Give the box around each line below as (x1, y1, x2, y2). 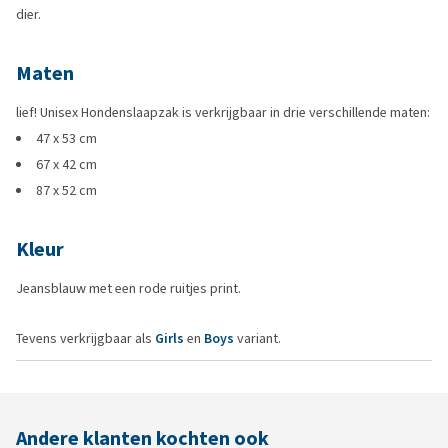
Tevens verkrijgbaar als (16, 329, 155, 348)
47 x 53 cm (36, 129, 97, 148)
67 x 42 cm (36, 155, 97, 174)
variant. (234, 329, 281, 348)
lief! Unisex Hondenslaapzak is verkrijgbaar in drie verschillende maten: (16, 103, 430, 122)
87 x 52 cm (36, 181, 97, 200)
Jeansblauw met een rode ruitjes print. (16, 279, 241, 298)
